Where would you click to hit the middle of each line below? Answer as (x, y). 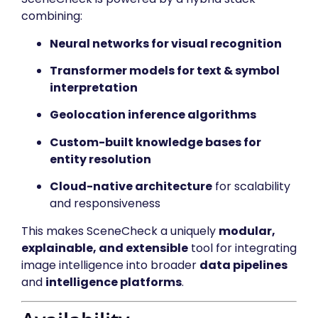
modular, (247, 231)
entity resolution (100, 159)
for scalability (251, 187)
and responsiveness (105, 204)
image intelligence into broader (110, 265)
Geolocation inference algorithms (153, 115)
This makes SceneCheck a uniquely (120, 231)
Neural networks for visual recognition (166, 43)
